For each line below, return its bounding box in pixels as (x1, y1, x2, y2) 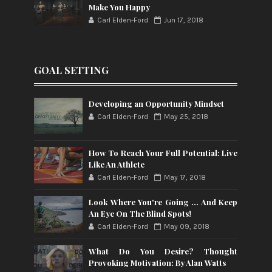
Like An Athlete (89, 158, 145, 169)
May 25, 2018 (164, 112, 209, 121)
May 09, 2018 (164, 222, 210, 231)
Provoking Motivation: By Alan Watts (89, 257, 226, 268)
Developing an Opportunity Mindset (89, 98, 225, 109)
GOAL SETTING (34, 63, 109, 76)
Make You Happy (89, 1, 151, 12)
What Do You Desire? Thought (89, 245, 238, 256)
